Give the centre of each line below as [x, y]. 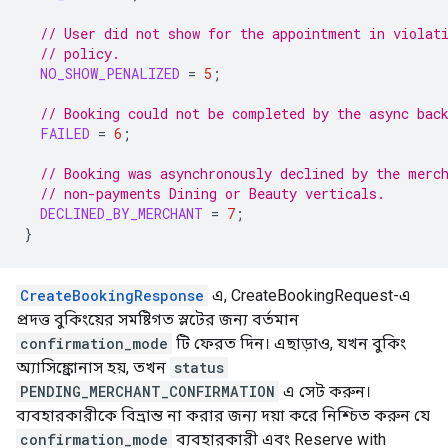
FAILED [65, 133]
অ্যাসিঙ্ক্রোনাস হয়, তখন [93, 367]
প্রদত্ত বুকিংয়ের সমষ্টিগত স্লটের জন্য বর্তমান [157, 319]
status [199, 367]
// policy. [80, 53]
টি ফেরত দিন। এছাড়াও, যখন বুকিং [289, 343]
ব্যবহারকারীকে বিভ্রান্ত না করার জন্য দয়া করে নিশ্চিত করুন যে [223, 415]
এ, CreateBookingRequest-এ [309, 295]
